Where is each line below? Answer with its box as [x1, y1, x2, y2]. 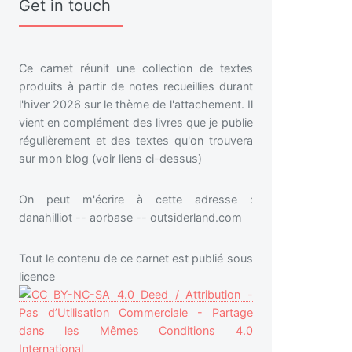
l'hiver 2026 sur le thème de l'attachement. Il [19, 97, 253, 112]
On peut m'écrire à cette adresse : [19, 192, 253, 206]
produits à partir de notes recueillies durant [19, 79, 253, 93]
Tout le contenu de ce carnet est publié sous [19, 251, 253, 265]
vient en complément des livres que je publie [19, 115, 253, 130]
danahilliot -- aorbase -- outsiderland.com [19, 210, 242, 224]
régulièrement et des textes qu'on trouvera [19, 134, 253, 148]
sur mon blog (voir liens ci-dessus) [19, 152, 202, 166]
